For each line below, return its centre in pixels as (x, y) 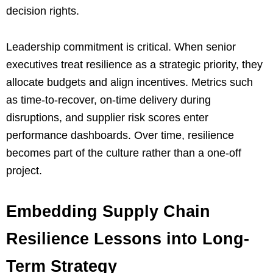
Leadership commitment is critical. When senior (121, 47)
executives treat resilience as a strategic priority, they (134, 64)
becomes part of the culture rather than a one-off (124, 153)
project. (24, 170)
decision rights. (43, 11)
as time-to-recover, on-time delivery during (108, 100)
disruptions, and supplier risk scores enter (107, 117)
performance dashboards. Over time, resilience (120, 135)
